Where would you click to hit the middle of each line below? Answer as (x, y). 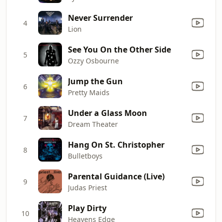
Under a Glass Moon (108, 113)
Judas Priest (87, 187)
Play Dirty (87, 208)
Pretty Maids (89, 92)
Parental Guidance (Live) (116, 176)
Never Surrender (100, 18)
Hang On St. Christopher (116, 144)
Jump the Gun (95, 81)
